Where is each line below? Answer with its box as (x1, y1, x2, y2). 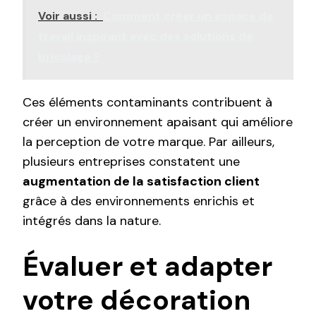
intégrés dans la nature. (23, 212, 161, 229)
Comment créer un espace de (103, 8, 274, 23)
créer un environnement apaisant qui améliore (23, 113, 293, 130)
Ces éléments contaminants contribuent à (23, 93, 272, 111)
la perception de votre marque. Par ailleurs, (23, 133, 274, 150)
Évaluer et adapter (23, 248, 272, 284)
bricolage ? (38, 49, 100, 64)
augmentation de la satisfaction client (23, 172, 260, 190)
